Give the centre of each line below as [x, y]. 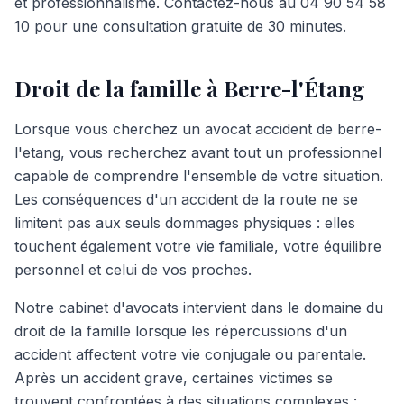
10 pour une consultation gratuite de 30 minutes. [180, 26]
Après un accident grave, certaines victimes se [174, 378]
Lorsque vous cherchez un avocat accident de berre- [198, 129]
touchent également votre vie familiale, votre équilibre [198, 246]
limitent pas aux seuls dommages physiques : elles [185, 223]
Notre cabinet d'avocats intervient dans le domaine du [199, 308]
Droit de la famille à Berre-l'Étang [190, 88]
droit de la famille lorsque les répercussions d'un [181, 331]
